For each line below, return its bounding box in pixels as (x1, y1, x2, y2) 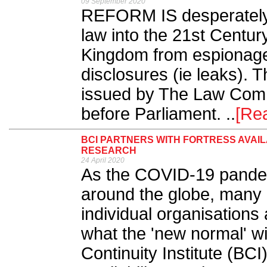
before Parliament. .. (81, 104, 235, 123)
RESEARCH (81, 145, 136, 156)
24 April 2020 (81, 156, 125, 164)
